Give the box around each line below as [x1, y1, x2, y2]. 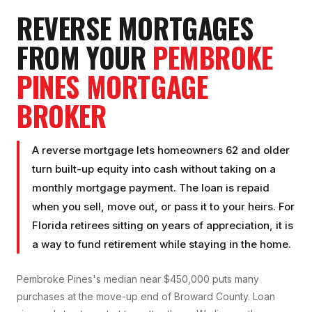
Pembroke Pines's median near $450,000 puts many [17, 273, 259, 286]
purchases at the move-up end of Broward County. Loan [17, 290, 275, 303]
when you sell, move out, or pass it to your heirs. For [32, 200, 295, 214]
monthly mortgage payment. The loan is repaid [32, 181, 270, 195]
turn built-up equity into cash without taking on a [32, 162, 276, 176]
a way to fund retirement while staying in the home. [32, 237, 291, 251]
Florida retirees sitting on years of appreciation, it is [32, 219, 293, 233]
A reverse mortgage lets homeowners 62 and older [32, 143, 290, 157]
